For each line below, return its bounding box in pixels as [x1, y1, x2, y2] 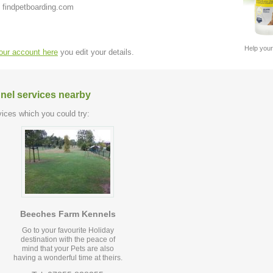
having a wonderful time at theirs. [13, 253, 122, 263]
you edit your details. [58, 48, 134, 57]
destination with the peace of [20, 235, 115, 244]
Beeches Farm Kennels [19, 209, 116, 219]
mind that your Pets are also [21, 244, 114, 253]
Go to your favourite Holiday [21, 226, 114, 235]
